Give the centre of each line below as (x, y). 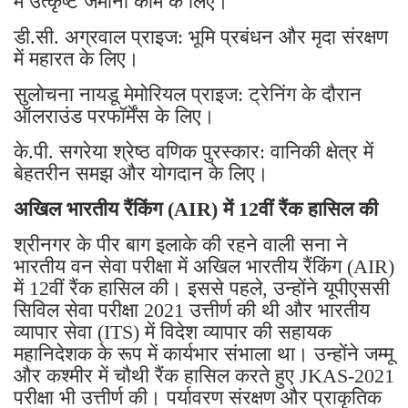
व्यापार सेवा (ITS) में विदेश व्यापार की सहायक (173, 332)
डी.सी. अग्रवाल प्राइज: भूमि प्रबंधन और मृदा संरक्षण (201, 37)
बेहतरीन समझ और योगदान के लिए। (141, 174)
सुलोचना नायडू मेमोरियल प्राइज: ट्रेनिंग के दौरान (188, 95)
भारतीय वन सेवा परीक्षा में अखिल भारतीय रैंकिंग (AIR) (204, 267)
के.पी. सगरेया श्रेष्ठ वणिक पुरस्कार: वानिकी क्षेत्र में (194, 152)
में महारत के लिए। (76, 59)
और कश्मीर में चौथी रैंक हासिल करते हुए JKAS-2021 (204, 376)
